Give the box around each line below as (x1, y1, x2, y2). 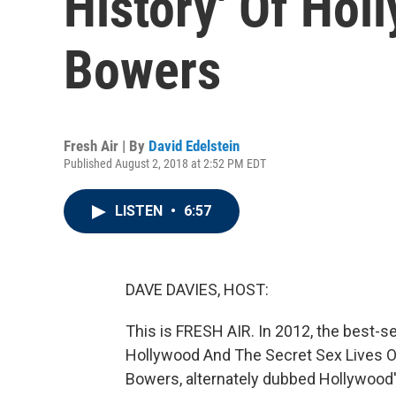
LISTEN (115, 202, 166, 219)
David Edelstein (148, 137, 240, 155)
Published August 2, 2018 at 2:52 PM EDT (64, 156, 266, 171)
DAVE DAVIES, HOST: (126, 280, 269, 299)
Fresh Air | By (64, 137, 148, 155)
